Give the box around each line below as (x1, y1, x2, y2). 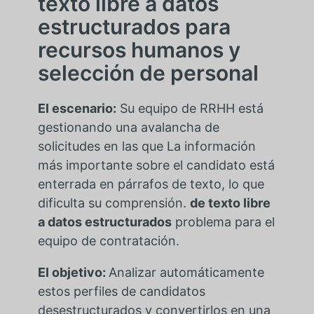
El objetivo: (37, 264, 109, 280)
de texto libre (189, 195, 271, 210)
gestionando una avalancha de (37, 119, 219, 135)
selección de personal (37, 60, 259, 86)
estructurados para (37, 13, 231, 39)
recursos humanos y (37, 36, 240, 62)
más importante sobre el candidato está (37, 157, 275, 172)
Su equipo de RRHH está (116, 100, 264, 116)
